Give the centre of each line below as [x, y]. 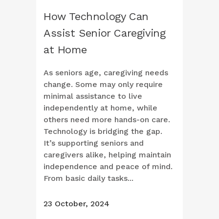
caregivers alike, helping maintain [107, 155]
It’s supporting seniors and [94, 143]
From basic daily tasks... [88, 178]
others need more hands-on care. [107, 120]
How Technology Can [96, 17]
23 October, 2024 [77, 204]
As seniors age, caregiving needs [106, 73]
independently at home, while [100, 108]
